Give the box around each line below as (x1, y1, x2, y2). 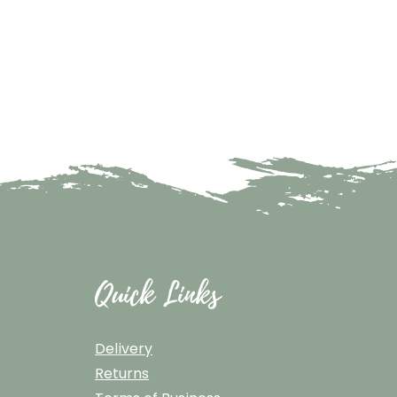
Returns (95, 363, 150, 385)
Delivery (95, 339, 153, 360)
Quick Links (95, 272, 221, 319)
